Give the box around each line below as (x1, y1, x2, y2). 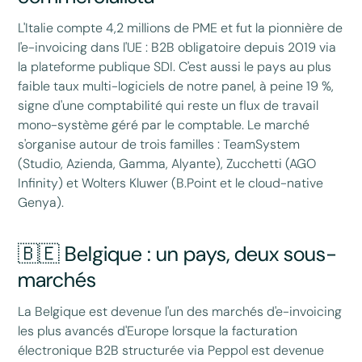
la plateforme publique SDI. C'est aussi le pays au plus (18, 58, 332, 76)
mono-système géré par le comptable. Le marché (18, 116, 310, 134)
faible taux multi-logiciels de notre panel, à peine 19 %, (18, 78, 335, 95)
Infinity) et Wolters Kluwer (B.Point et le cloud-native (18, 175, 324, 192)
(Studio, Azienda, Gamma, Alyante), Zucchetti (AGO (18, 155, 317, 173)
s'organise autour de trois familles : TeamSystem (18, 136, 301, 154)
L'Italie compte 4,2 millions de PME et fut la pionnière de (18, 19, 343, 37)
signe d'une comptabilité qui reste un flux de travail (18, 97, 319, 115)
